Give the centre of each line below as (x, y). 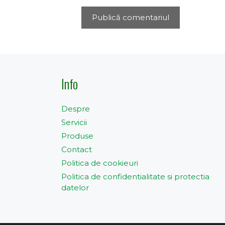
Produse (77, 136)
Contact (77, 149)
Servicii (74, 122)
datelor (75, 188)
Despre (76, 109)
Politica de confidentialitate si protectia (135, 177)
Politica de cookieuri (100, 163)
